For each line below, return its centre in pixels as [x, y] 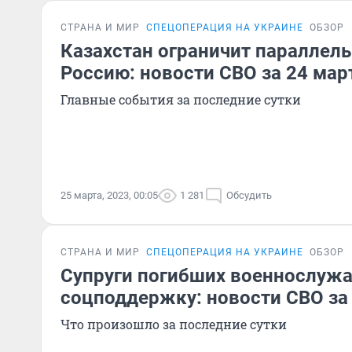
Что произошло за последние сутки [174, 324]
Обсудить [249, 195]
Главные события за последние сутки [181, 99]
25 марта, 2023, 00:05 [109, 195]
